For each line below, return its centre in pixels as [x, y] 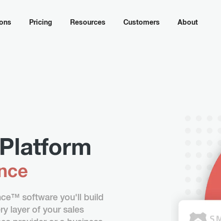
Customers [142, 23]
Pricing [41, 23]
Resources [88, 23]
